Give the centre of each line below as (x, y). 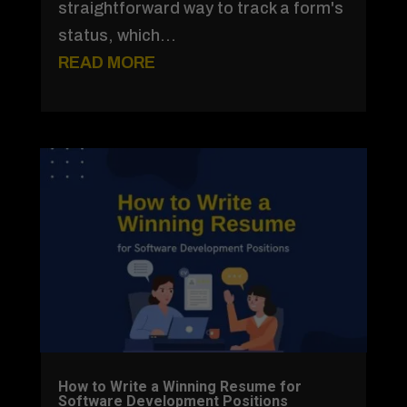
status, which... (117, 35)
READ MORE (106, 62)
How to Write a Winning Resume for (179, 387)
